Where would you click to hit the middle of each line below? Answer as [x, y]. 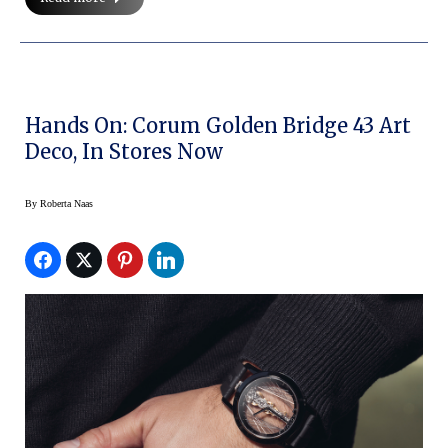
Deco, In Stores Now [124, 152]
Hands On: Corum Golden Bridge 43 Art [218, 126]
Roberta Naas [66, 204]
